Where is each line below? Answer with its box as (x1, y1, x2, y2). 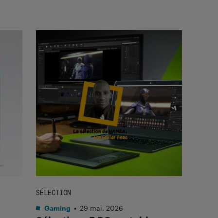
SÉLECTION (36, 187, 71, 197)
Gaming (43, 203, 71, 212)
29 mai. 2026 (80, 203, 123, 212)
